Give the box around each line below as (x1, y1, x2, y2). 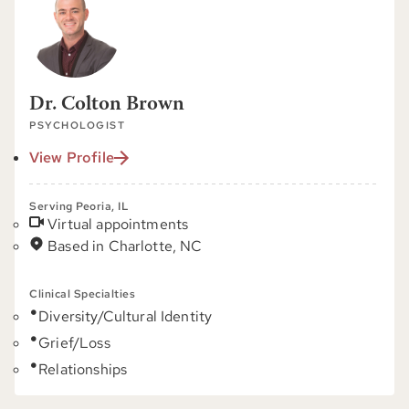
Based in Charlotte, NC (47, 236, 203, 256)
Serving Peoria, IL (29, 199, 129, 214)
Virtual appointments (47, 215, 189, 234)
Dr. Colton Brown (29, 95, 184, 115)
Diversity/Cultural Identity (38, 307, 213, 326)
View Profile (29, 148, 114, 167)
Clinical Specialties (29, 287, 135, 301)
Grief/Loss (38, 333, 110, 352)
